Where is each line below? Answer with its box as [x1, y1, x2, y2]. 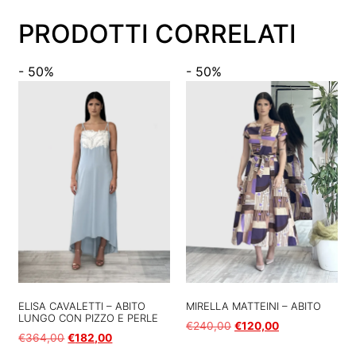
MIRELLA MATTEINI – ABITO [186, 300, 321, 313]
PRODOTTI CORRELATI [18, 18, 297, 50]
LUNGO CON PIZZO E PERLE [18, 311, 159, 325]
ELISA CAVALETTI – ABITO [18, 300, 146, 313]
